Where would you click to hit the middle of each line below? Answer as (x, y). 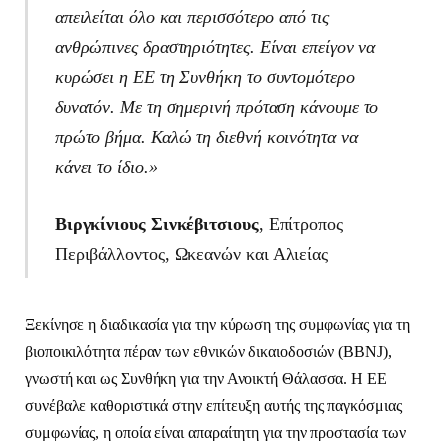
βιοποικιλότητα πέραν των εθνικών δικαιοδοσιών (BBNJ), (208, 352)
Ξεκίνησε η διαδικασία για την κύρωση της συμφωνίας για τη (217, 325)
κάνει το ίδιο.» (106, 166)
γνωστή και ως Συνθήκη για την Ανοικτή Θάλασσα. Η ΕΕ (206, 379)
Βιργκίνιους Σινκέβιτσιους (156, 224)
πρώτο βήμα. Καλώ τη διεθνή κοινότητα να (206, 136)
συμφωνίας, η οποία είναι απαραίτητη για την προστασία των (215, 433)
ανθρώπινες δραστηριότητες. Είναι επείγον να (215, 46)
